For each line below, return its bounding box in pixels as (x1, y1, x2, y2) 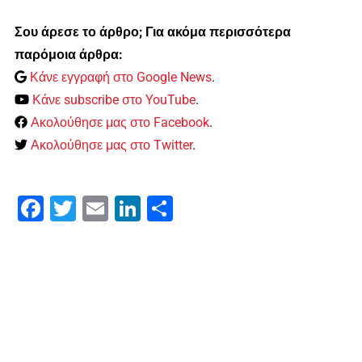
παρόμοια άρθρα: (14, 47, 123, 63)
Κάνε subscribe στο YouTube (32, 92, 196, 108)
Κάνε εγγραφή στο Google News (30, 69, 213, 86)
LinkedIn (140, 200, 189, 217)
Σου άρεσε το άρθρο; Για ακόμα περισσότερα (14, 24, 291, 40)
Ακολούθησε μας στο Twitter (30, 137, 192, 154)
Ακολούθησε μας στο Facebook (30, 115, 209, 131)
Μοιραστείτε (172, 200, 241, 217)
